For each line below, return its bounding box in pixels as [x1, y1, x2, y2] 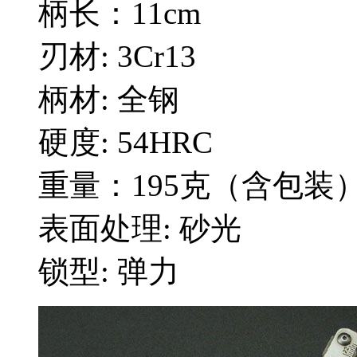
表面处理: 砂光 [38, 211, 241, 246]
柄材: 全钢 [38, 82, 179, 117]
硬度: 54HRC [38, 125, 213, 160]
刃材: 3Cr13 [38, 39, 196, 74]
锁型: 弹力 [38, 254, 179, 289]
